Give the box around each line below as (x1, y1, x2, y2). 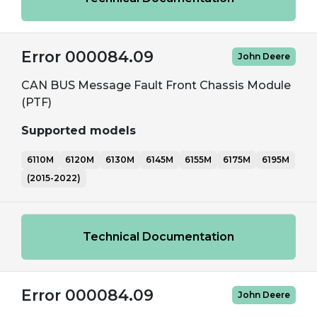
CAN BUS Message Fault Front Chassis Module (21, 79, 291, 92)
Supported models (21, 124, 136, 137)
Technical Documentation (83, 230, 234, 243)
